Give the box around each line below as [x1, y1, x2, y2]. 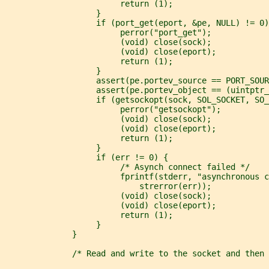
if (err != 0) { [5, 152, 168, 162]
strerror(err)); [5, 181, 211, 191]
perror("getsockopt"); [5, 104, 221, 114]
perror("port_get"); [5, 27, 211, 37]
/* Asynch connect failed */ [5, 162, 250, 172]
